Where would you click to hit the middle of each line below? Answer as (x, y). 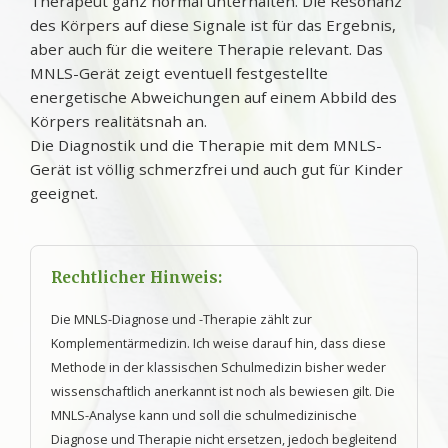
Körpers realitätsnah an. (118, 120)
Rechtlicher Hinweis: (136, 277)
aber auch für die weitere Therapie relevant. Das (206, 48)
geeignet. (64, 192)
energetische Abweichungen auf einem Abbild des (213, 96)
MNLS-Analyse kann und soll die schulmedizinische (204, 414)
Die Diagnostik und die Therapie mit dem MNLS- (206, 144)
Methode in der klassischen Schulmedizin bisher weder (218, 366)
